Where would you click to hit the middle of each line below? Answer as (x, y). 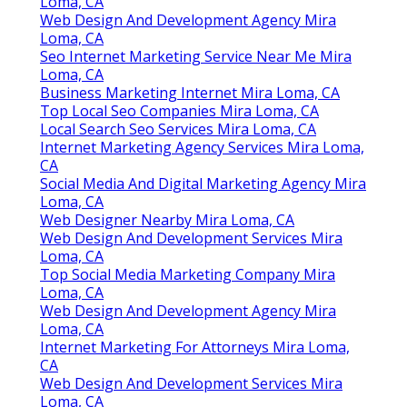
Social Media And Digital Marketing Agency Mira (203, 184)
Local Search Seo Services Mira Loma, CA (178, 129)
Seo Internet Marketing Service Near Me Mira (196, 57)
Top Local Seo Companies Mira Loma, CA (179, 111)
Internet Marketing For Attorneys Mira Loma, (195, 347)
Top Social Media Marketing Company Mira (188, 275)
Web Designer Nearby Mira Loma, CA (167, 220)
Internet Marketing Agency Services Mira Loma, (202, 148)
